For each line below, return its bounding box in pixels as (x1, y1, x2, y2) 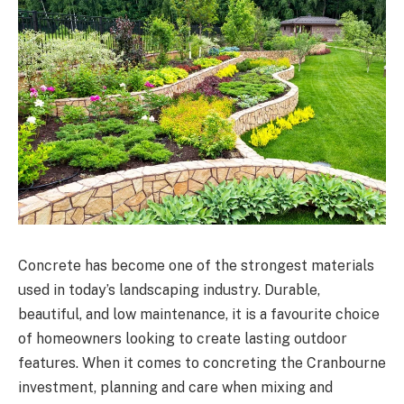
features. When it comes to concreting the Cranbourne (18, 353, 386, 372)
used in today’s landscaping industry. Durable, (18, 280, 320, 298)
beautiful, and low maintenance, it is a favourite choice (18, 305, 380, 323)
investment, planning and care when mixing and (18, 378, 333, 396)
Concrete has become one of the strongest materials (18, 256, 374, 274)
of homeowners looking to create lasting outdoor (18, 329, 347, 347)
